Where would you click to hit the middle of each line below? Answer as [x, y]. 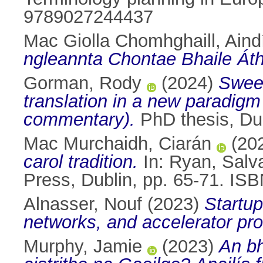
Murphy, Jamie [83, 247]
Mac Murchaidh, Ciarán [117, 144]
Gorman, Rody [82, 83]
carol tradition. [81, 162]
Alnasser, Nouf [83, 204]
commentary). [79, 120]
